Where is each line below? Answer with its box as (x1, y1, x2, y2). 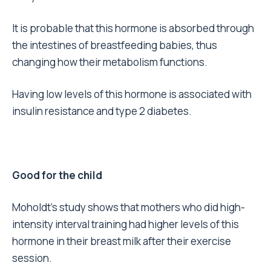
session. (12, 251, 52, 266)
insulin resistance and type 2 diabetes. (12, 104, 192, 119)
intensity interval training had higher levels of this (12, 217, 239, 232)
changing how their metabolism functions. (12, 55, 207, 70)
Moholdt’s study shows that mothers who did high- (12, 200, 245, 215)
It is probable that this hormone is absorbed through (12, 21, 254, 36)
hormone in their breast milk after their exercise (12, 234, 231, 249)
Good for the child (12, 168, 102, 183)
